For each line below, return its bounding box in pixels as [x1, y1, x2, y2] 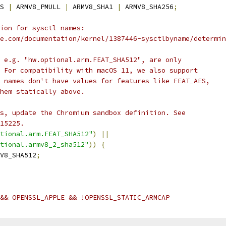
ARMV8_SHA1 [69, 3, 117, 11]
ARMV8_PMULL [12, 3, 65, 11]
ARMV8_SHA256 [121, 3, 174, 11]
